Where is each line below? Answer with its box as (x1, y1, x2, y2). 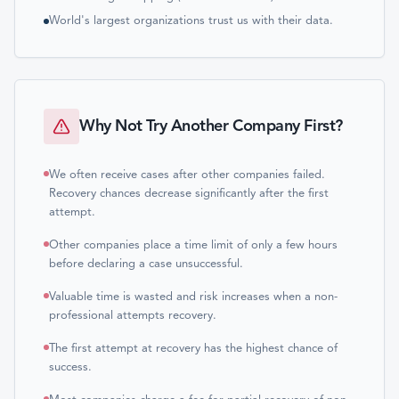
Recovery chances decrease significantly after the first (49, 188, 329, 199)
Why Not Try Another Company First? (79, 118, 343, 134)
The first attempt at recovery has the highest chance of (49, 343, 338, 354)
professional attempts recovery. (49, 310, 216, 322)
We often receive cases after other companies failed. (49, 169, 325, 181)
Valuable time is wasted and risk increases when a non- (49, 291, 338, 303)
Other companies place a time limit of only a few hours (49, 240, 338, 251)
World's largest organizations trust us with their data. (49, 15, 333, 27)
